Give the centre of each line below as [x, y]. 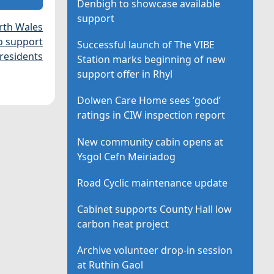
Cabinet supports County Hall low [155, 209]
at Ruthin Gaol [110, 265]
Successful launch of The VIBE [146, 45]
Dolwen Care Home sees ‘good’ [149, 101]
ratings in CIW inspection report [151, 115]
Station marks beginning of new [152, 60]
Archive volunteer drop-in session [155, 250]
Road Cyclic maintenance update [153, 183]
